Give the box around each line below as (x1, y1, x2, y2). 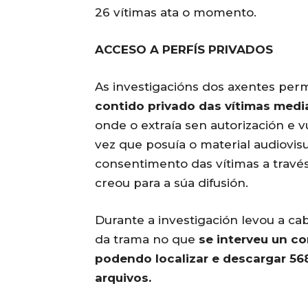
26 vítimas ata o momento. (95, 5, 256, 20)
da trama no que (95, 232, 199, 247)
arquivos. (95, 271, 151, 285)
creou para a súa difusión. (95, 176, 248, 190)
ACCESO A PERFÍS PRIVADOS (95, 43, 273, 57)
